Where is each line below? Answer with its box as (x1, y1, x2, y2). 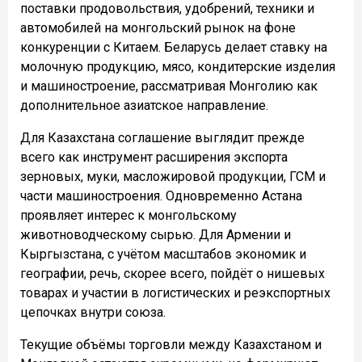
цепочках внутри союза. (20, 304, 166, 320)
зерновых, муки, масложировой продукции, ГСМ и (20, 168, 326, 184)
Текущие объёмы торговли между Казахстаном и (20, 336, 322, 352)
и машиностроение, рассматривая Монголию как (20, 78, 318, 94)
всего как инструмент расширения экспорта (20, 149, 288, 165)
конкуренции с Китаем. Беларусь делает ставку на (20, 39, 327, 55)
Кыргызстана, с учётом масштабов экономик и (20, 246, 306, 262)
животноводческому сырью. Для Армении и (20, 226, 291, 242)
